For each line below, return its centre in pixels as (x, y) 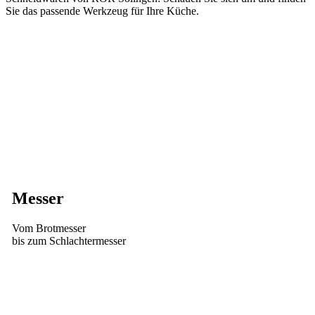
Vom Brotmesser (49, 228)
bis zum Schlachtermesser (69, 240)
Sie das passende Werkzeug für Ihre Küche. (102, 11)
